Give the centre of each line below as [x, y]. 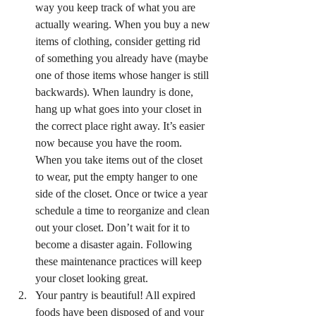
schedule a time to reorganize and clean [124, 211]
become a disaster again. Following [115, 244]
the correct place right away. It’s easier [121, 126]
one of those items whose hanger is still [123, 75]
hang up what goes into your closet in [120, 109]
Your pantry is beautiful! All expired [117, 295]
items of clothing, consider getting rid [119, 41]
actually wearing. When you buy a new [124, 24]
